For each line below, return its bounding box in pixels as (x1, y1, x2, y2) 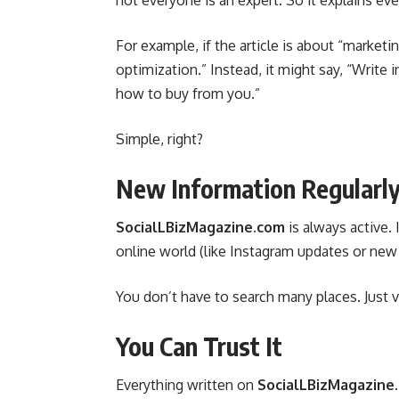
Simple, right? (116, 130, 203, 149)
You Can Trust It (116, 330, 282, 362)
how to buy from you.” (116, 85, 260, 103)
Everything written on (116, 375, 257, 394)
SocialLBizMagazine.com (116, 217, 285, 236)
